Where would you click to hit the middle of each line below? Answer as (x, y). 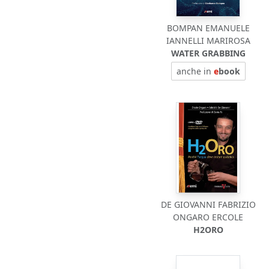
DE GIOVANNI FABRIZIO (208, 204)
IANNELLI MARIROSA (208, 41)
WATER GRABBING (208, 53)
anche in (195, 71)
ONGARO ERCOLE (208, 217)
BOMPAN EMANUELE (208, 28)
